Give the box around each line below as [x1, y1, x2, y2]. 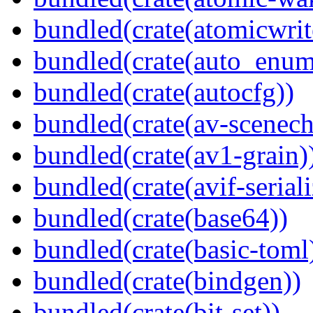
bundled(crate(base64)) [34, 203, 288, 233]
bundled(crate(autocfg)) [34, 77, 294, 108]
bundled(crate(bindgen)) [34, 265, 301, 296]
